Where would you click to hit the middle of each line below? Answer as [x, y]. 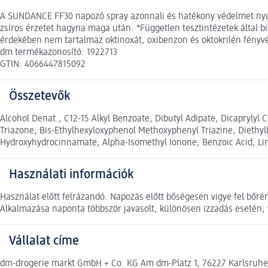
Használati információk [71, 175]
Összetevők [39, 97]
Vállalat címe [44, 241]
